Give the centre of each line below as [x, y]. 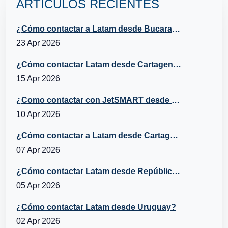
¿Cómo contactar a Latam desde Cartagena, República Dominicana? [174, 135]
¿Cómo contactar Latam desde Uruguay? [96, 207]
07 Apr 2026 [38, 150]
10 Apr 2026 [38, 114]
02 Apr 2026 [38, 221]
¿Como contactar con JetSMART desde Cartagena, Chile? [176, 100]
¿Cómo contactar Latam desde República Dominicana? [176, 171]
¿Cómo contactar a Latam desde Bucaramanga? [176, 28]
